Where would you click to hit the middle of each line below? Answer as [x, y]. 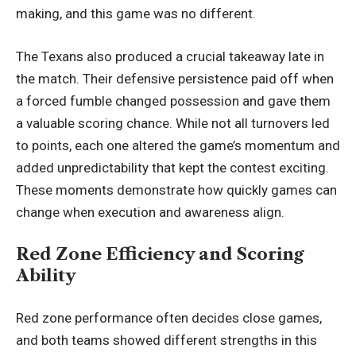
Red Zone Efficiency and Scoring [160, 254]
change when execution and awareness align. [150, 212]
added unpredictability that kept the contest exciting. [172, 167]
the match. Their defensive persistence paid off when [175, 78]
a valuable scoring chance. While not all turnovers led [173, 123]
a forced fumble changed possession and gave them [173, 101]
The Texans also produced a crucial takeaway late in [170, 56]
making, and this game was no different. [136, 14]
